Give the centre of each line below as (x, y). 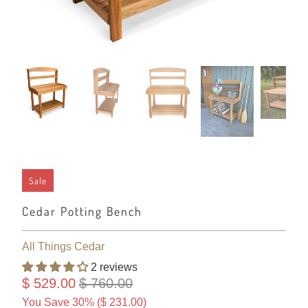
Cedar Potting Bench (82, 211)
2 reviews (114, 267)
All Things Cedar (63, 246)
